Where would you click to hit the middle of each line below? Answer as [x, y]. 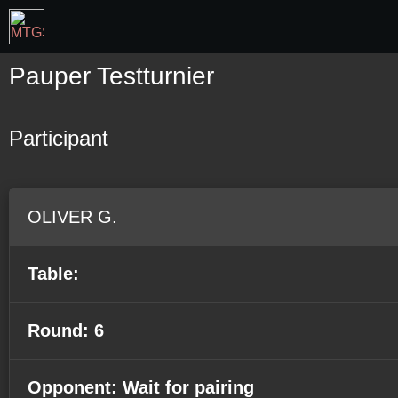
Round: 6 [66, 330]
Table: [53, 274]
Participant [59, 138]
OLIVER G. [72, 217]
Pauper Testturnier [111, 76]
